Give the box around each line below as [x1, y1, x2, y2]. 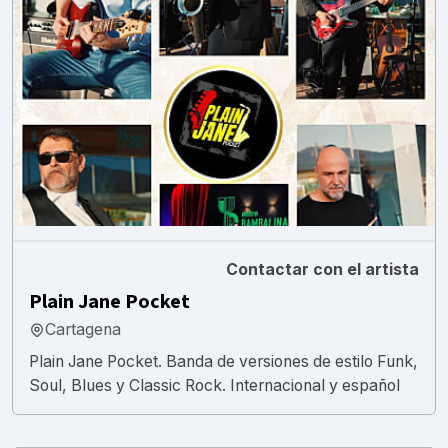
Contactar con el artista [226, 259, 419, 279]
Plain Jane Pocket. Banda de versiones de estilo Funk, [29, 351, 418, 371]
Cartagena [45, 319, 121, 339]
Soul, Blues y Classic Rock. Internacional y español [29, 375, 400, 395]
